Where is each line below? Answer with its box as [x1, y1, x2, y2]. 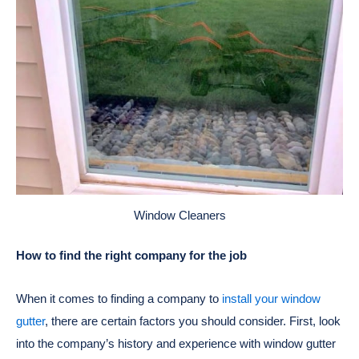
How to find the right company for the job [16, 248, 247, 263]
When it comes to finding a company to [16, 292, 222, 306]
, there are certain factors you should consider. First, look [45, 314, 341, 329]
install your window [222, 292, 321, 306]
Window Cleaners [133, 208, 226, 222]
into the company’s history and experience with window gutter [16, 337, 336, 351]
